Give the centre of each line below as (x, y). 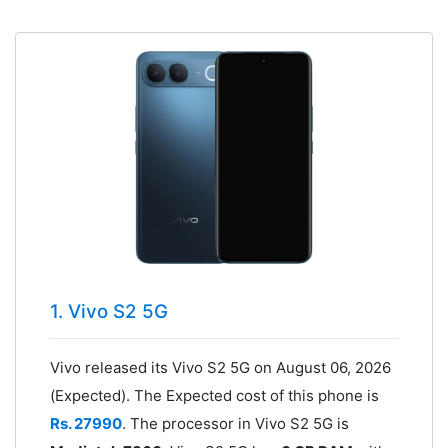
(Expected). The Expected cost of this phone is (214, 396)
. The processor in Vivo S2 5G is (235, 424)
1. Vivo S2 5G (108, 312)
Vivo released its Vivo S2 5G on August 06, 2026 (220, 368)
